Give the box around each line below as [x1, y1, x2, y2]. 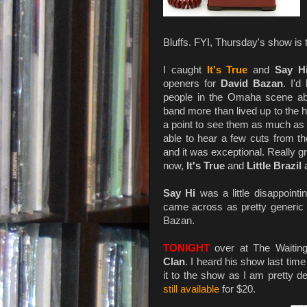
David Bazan [220, 77, 283, 89]
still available [163, 283, 219, 295]
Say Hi [163, 187, 196, 199]
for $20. [219, 283, 256, 295]
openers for [163, 77, 221, 89]
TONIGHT [163, 242, 210, 254]
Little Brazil [247, 160, 302, 171]
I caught [163, 64, 207, 75]
